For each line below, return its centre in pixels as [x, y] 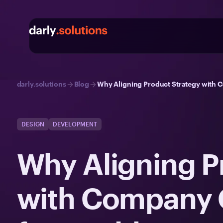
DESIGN [33, 124]
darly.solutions [41, 84]
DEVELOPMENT [75, 124]
